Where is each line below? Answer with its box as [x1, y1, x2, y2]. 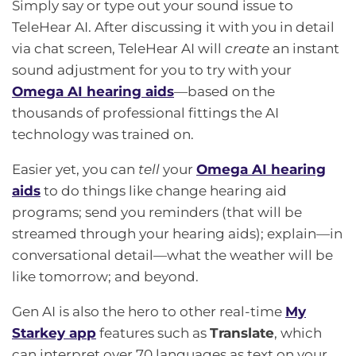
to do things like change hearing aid [41, 182, 287, 199]
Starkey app [12, 324, 96, 341]
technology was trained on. [12, 126, 194, 142]
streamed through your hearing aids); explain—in [12, 225, 342, 242]
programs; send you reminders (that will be [12, 203, 302, 220]
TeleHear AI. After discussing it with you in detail [12, 18, 335, 35]
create [225, 40, 269, 56]
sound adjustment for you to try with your [12, 61, 292, 78]
